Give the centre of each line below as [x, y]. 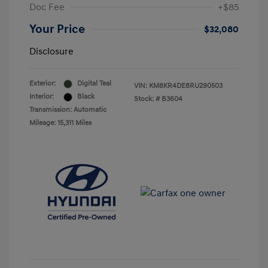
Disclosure [51, 52]
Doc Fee [47, 7]
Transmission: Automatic [68, 110]
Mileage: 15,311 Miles [60, 123]
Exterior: [42, 84]
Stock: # [147, 99]
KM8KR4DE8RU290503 [186, 86]
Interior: [42, 97]
